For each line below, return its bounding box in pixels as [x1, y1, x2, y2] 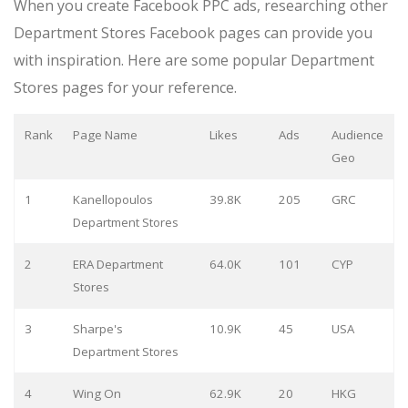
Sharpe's [72, 320, 123, 337]
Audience [331, 126, 383, 143]
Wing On [72, 384, 121, 402]
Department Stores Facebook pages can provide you [14, 22, 372, 43]
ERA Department [72, 255, 163, 272]
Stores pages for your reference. [14, 76, 237, 97]
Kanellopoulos [72, 190, 153, 208]
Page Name [72, 126, 138, 143]
